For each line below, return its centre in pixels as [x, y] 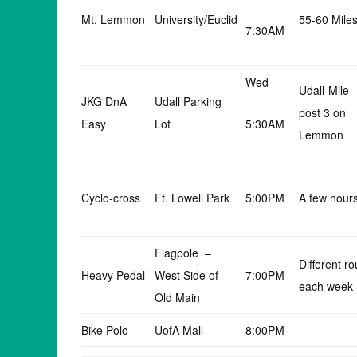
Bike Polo [105, 330]
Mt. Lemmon [113, 19]
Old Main [177, 297]
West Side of [188, 275]
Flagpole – [183, 253]
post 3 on [322, 112]
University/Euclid [196, 19]
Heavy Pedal [113, 275]
